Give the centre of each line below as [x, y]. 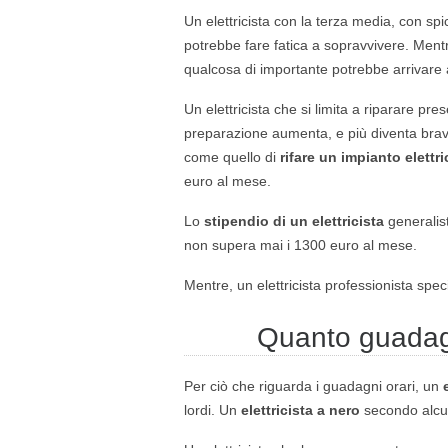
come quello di [232, 157]
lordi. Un [212, 410]
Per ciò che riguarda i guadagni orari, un [313, 386]
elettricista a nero [302, 410]
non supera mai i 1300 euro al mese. [300, 245]
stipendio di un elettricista [292, 221]
